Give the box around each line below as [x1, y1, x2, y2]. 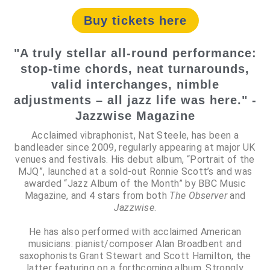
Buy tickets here [83, 13, 187, 27]
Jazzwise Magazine [75, 108, 195, 122]
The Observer [169, 189, 227, 201]
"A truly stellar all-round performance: [13, 46, 257, 60]
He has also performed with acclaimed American [28, 225, 242, 237]
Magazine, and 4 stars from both [24, 189, 170, 201]
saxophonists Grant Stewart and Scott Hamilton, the [19, 250, 251, 262]
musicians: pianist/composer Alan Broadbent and [28, 237, 242, 250]
